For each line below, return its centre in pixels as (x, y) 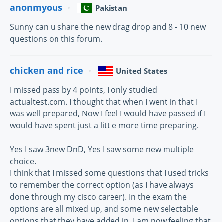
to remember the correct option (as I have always (102, 185)
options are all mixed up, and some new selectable (104, 208)
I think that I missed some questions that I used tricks (109, 173)
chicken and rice (47, 71)
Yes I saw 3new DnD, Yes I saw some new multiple (102, 149)
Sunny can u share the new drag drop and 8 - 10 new (108, 27)
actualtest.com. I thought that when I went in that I (104, 101)
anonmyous (36, 8)
